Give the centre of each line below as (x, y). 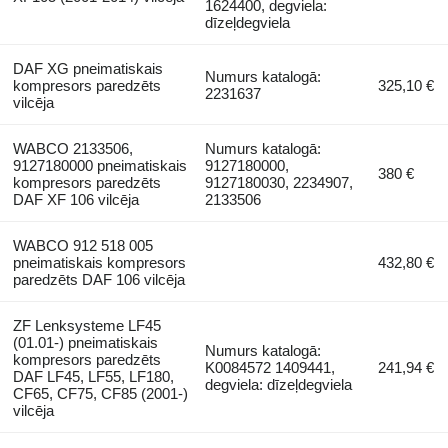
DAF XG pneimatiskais (87, 69)
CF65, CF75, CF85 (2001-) (100, 394)
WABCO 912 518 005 (82, 246)
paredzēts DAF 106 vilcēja (98, 280)
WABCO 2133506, (72, 149)
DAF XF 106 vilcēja (75, 200)
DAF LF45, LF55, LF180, (93, 377)
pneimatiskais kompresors (99, 263)
